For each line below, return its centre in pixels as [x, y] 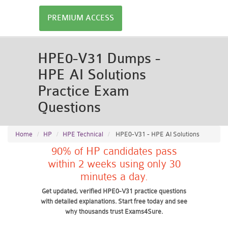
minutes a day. [114, 177]
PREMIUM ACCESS [81, 18]
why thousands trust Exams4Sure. [114, 211]
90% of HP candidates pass [114, 151]
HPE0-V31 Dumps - [99, 59]
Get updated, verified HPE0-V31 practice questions [114, 191]
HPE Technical [83, 134]
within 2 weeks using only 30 [114, 164]
